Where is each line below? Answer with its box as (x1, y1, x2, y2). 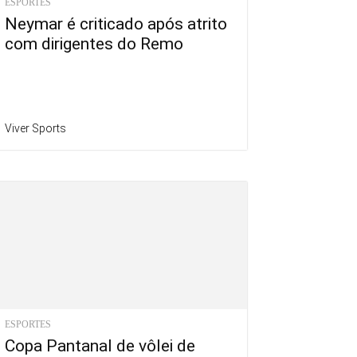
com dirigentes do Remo (5, 34, 183, 54)
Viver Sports (5, 122, 66, 135)
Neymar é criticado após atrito (5, 14, 227, 34)
